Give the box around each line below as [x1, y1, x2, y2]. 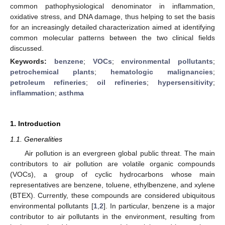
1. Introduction [10, 119, 61, 128]
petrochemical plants [10, 67, 94, 76]
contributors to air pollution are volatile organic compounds [10, 160, 215, 168]
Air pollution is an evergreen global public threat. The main [24, 149, 215, 157]
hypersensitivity [158, 78, 213, 86]
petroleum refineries [10, 78, 86, 86]
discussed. [10, 44, 44, 52]
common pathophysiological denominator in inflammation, [10, 2, 215, 10]
